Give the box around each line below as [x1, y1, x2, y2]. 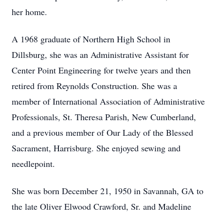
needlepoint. [12, 158, 55, 169]
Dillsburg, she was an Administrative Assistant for [12, 49, 189, 60]
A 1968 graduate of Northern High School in [12, 33, 170, 45]
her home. [12, 6, 47, 18]
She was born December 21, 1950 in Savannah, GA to [12, 185, 203, 197]
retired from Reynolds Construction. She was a [12, 80, 177, 91]
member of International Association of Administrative [12, 95, 205, 107]
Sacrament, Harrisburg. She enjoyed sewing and [12, 142, 181, 154]
